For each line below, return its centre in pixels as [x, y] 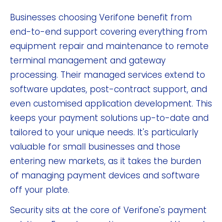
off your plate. [40, 190]
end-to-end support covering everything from [109, 31]
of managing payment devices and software [105, 175]
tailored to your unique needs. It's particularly [104, 132]
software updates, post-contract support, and [109, 89]
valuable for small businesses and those [95, 146]
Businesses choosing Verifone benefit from [101, 17]
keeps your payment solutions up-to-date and [109, 118]
